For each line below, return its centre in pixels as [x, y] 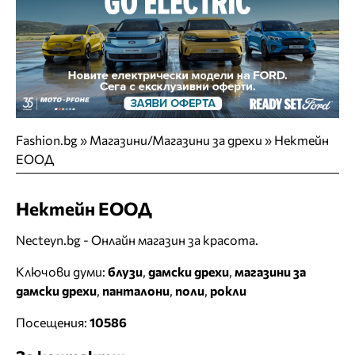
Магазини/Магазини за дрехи [176, 140]
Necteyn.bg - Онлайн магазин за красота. [137, 239]
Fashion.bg [47, 140]
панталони [136, 290]
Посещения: [53, 322]
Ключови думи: [62, 271]
